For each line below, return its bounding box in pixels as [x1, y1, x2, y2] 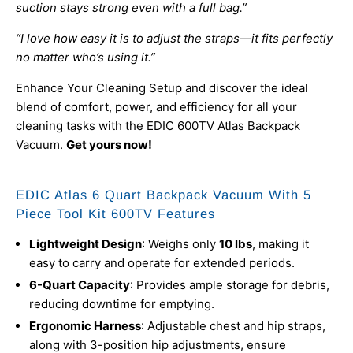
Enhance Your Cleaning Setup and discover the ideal [16, 80, 308, 96]
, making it [252, 236, 309, 252]
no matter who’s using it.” [16, 50, 155, 65]
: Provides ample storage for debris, [130, 277, 329, 293]
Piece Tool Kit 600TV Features [16, 206, 215, 221]
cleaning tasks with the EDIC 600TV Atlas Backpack [16, 118, 300, 134]
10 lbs [219, 236, 252, 252]
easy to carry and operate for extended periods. [29, 255, 295, 271]
